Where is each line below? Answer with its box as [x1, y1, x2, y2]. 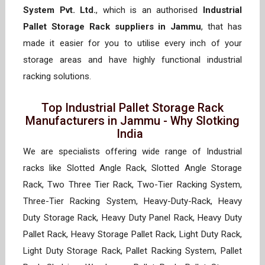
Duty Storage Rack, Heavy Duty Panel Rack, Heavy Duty [23, 212, 242, 223]
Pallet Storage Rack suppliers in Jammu [23, 21, 202, 32]
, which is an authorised [96, 5, 203, 15]
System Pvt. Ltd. [23, 5, 96, 15]
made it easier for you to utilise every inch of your [23, 38, 242, 49]
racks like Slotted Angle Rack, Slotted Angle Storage [23, 163, 242, 173]
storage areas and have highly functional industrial [23, 54, 242, 65]
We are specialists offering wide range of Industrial [23, 146, 242, 157]
